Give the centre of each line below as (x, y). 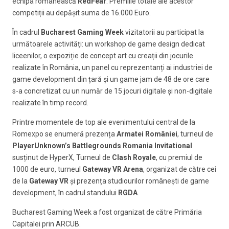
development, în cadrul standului (65, 192)
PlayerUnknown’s (41, 145)
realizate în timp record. (50, 102)
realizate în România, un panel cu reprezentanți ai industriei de (112, 67)
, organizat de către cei (180, 169)
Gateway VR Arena (113, 169)
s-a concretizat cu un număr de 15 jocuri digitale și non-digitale (112, 91)
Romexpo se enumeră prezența (64, 134)
